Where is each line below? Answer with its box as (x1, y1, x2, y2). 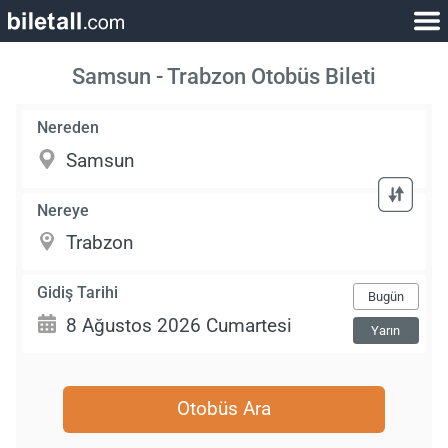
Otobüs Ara (177, 397, 271, 421)
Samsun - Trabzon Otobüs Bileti (72, 63, 376, 90)
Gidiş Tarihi (37, 282, 119, 302)
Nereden (37, 118, 100, 138)
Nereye (37, 200, 90, 220)
